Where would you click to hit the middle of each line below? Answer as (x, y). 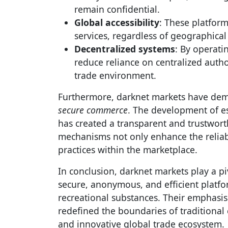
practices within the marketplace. (128, 150)
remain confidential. (117, 9)
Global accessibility (117, 22)
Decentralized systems (125, 49)
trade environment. (115, 75)
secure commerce (93, 110)
